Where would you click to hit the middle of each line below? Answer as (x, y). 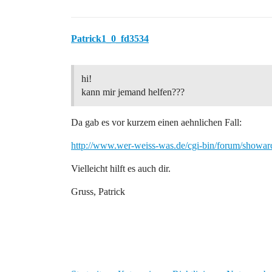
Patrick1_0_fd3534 (110, 39)
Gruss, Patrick (98, 192)
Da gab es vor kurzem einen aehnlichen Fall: (156, 122)
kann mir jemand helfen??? (133, 92)
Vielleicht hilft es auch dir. (121, 168)
